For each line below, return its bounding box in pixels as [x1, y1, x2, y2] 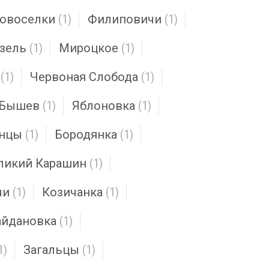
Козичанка [42, 185, 103, 199]
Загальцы [23, 243, 79, 257]
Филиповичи [88, 12, 162, 26]
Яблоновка [72, 98, 135, 113]
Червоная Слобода [30, 70, 138, 84]
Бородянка [55, 127, 117, 142]
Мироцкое [59, 41, 118, 55]
